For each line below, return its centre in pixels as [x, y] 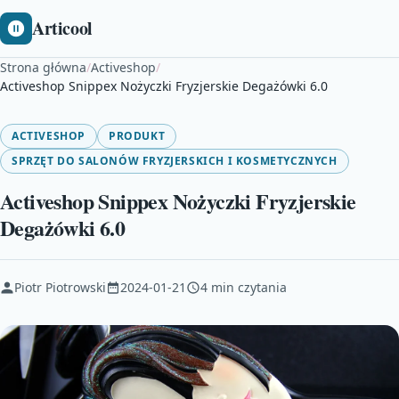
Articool [62, 28]
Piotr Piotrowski [60, 287]
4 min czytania [244, 287]
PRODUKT [137, 136]
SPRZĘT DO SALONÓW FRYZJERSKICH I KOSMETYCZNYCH [175, 161]
